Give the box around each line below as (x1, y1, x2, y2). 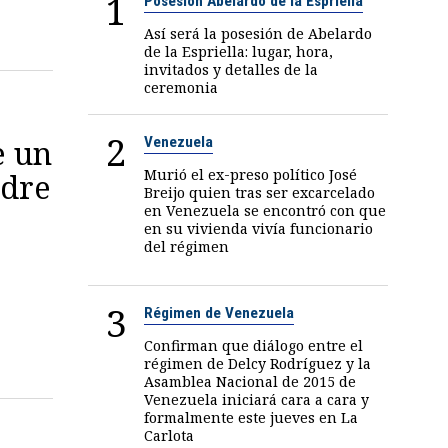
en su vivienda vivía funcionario (144, 218, 374, 238)
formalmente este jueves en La (144, 407, 359, 427)
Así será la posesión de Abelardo (144, 23, 373, 43)
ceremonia (144, 77, 219, 97)
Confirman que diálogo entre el (144, 335, 364, 355)
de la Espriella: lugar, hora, (144, 41, 334, 61)
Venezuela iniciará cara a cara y (144, 389, 370, 409)
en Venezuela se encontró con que (144, 200, 387, 220)
